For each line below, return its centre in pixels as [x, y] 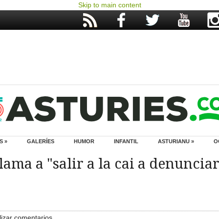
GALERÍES [41, 141]
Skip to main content [109, 5]
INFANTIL [126, 141]
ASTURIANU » [176, 141]
